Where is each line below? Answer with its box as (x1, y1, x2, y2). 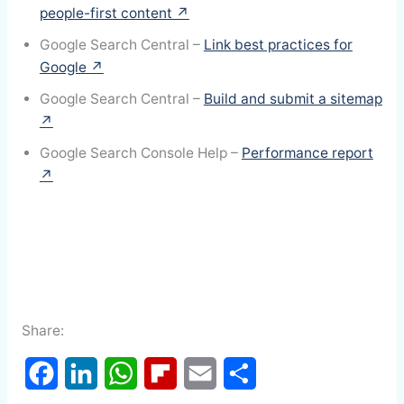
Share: (21, 321, 64, 339)
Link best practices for (203, 36, 353, 54)
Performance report (241, 144, 373, 162)
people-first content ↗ (39, 5, 189, 23)
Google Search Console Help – (39, 144, 242, 162)
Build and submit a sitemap (203, 90, 382, 108)
